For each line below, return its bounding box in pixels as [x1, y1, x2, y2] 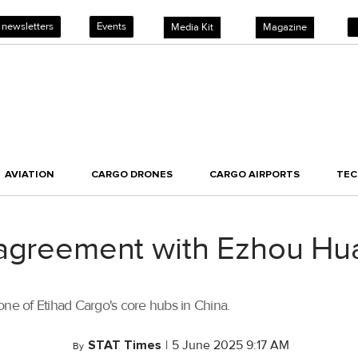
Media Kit [171, 21, 213, 34]
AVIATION [5, 168, 54, 181]
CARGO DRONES [91, 168, 173, 181]
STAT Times [88, 337, 161, 354]
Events [97, 20, 126, 33]
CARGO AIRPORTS [209, 168, 300, 181]
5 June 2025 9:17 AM [172, 337, 289, 354]
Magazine [263, 21, 307, 34]
